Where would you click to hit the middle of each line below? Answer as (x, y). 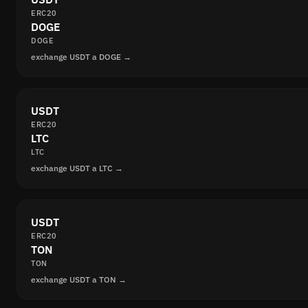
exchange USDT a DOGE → (81, 56)
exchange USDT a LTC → (77, 168)
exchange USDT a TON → (79, 279)
